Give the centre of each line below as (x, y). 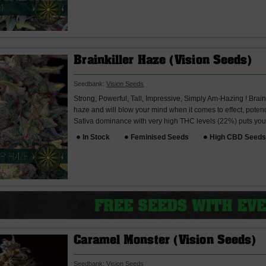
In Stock (96, 137)
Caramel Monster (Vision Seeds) (165, 241)
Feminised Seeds (160, 137)
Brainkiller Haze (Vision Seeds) (163, 61)
